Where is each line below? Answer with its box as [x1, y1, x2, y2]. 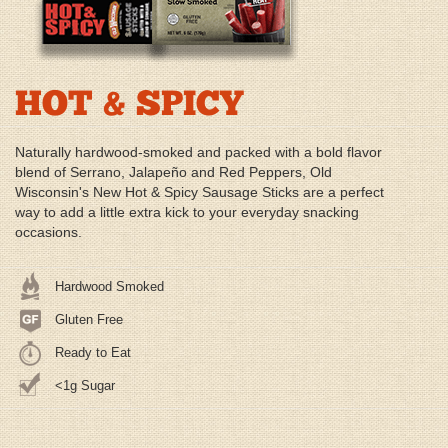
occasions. [15, 224, 82, 241]
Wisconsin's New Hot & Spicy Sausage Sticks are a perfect [15, 184, 384, 201]
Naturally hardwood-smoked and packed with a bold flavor [15, 144, 382, 161]
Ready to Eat [55, 345, 131, 361]
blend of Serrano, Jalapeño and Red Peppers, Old [15, 164, 332, 181]
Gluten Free [55, 312, 123, 328]
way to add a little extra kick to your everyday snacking [15, 204, 359, 221]
